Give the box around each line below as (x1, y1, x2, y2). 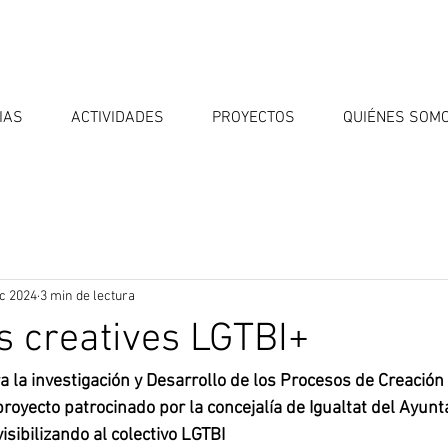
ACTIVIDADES (71, 108, 164, 128)
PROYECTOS (212, 108, 295, 128)
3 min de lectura (40, 287, 135, 305)
